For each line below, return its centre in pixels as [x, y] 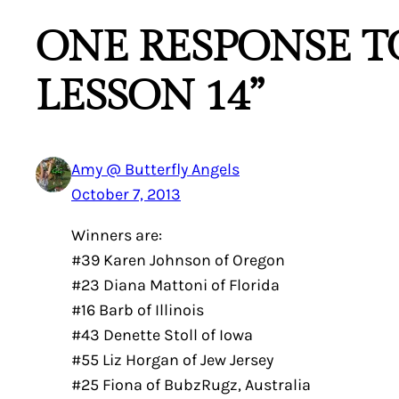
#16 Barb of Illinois [138, 309]
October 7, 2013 [126, 194]
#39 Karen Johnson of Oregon [178, 260]
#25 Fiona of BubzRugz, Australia [191, 384]
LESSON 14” [150, 97]
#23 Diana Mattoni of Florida [175, 285]
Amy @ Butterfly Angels [155, 169]
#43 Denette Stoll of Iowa [162, 334]
